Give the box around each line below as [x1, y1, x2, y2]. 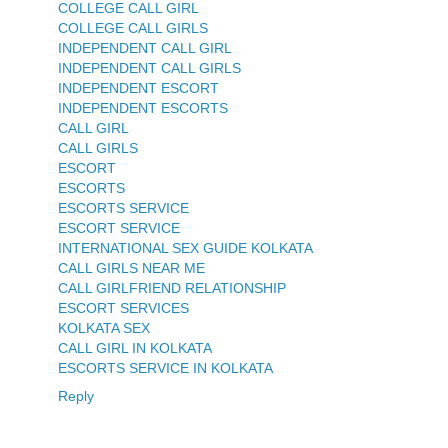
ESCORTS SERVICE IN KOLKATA [58, 360, 273, 377]
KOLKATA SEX [58, 320, 150, 337]
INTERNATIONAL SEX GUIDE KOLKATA [58, 240, 313, 257]
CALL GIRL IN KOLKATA [58, 340, 212, 357]
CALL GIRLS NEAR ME [58, 260, 205, 277]
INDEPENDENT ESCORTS [58, 100, 228, 117]
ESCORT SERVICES [58, 300, 189, 317]
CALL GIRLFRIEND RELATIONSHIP [58, 280, 286, 297]
